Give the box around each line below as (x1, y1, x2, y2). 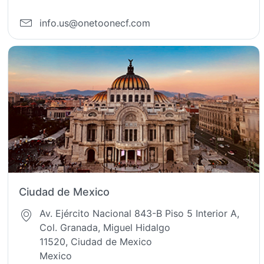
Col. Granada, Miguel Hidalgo (39, 221, 171, 233)
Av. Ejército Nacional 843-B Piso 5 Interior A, (39, 207, 240, 219)
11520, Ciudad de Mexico (39, 235, 153, 247)
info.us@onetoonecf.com (39, 16, 151, 29)
